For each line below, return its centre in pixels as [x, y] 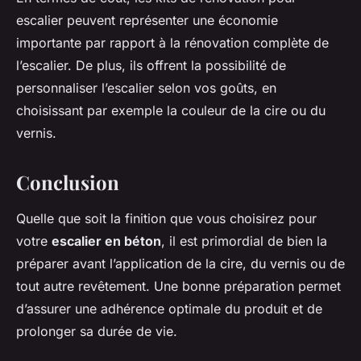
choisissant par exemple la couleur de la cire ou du [171, 110]
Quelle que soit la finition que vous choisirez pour [166, 218]
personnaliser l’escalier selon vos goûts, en [146, 87]
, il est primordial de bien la [244, 241]
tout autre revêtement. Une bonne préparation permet [178, 286]
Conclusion [68, 182]
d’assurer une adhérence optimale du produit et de [169, 308]
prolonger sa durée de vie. [97, 331]
